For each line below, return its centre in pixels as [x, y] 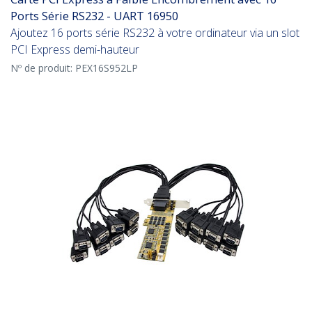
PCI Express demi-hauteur [75, 50]
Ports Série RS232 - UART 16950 [94, 16]
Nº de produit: [43, 68]
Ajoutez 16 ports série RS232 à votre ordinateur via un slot [155, 33]
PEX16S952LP [107, 68]
